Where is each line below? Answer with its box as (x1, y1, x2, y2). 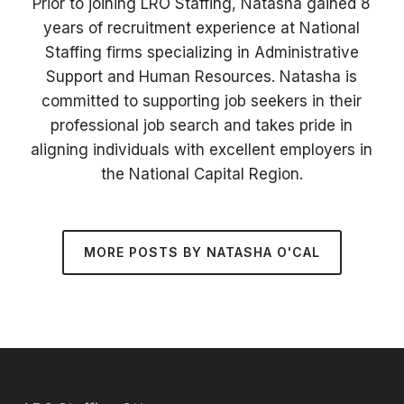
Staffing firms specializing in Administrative (44, 43, 359, 61)
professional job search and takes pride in (50, 116, 353, 134)
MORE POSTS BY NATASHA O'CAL (83, 244, 320, 260)
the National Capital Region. (100, 165, 303, 183)
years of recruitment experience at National (43, 19, 361, 37)
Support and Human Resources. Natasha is (46, 68, 358, 86)
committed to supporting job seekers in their (41, 92, 363, 110)
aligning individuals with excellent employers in (31, 141, 373, 159)
